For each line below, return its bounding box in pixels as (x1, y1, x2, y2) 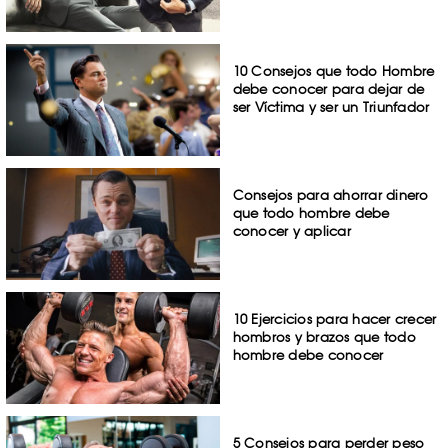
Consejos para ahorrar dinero (232, 187, 429, 204)
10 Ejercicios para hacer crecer (232, 310, 437, 327)
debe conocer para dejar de (232, 81, 425, 98)
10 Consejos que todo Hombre (232, 63, 435, 80)
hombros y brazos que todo (232, 328, 416, 345)
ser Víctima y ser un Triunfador (232, 99, 430, 116)
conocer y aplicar (232, 223, 351, 240)
